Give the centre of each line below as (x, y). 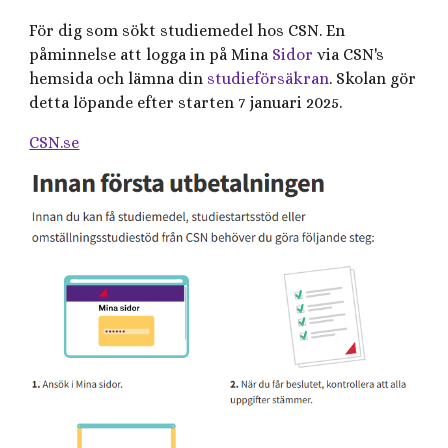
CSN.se (54, 142)
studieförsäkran (268, 78)
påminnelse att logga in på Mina (151, 54)
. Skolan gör (373, 78)
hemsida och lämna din (118, 78)
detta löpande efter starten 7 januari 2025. (186, 102)
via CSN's (351, 54)
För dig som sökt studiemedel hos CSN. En (187, 30)
